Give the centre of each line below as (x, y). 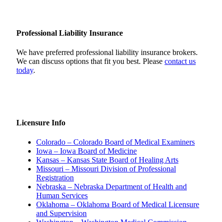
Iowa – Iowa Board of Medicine (86, 151)
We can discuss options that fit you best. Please (90, 61)
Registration (55, 177)
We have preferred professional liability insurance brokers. (107, 53)
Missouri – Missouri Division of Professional (106, 168)
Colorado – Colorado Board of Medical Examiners (115, 142)
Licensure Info (41, 122)
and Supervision (61, 213)
